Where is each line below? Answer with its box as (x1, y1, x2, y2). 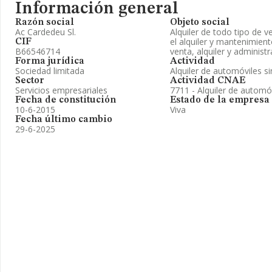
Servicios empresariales (15, 84, 107, 96)
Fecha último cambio (15, 115, 112, 124)
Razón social (15, 18, 74, 27)
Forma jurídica (15, 56, 84, 66)
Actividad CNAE (170, 76, 245, 86)
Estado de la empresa (170, 95, 270, 105)
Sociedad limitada (15, 65, 84, 76)
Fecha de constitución (15, 95, 116, 105)
